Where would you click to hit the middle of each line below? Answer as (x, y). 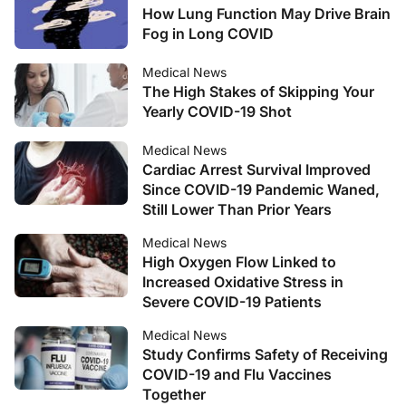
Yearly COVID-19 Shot (217, 111)
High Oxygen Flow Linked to (239, 262)
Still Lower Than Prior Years (237, 209)
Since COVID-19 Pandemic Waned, (261, 189)
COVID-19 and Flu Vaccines (237, 374)
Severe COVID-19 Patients (232, 302)
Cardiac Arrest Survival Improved (256, 169)
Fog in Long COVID (208, 34)
